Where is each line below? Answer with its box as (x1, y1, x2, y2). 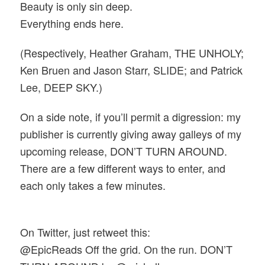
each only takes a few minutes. (20, 177, 169, 193)
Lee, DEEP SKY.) (20, 79, 103, 95)
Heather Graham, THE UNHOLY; (86, 44, 244, 60)
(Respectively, (20, 44, 87, 60)
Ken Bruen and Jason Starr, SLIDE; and (20, 62, 211, 77)
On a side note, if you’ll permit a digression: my (20, 109, 241, 124)
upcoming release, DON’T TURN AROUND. (20, 143, 228, 159)
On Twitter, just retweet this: (20, 224, 151, 240)
